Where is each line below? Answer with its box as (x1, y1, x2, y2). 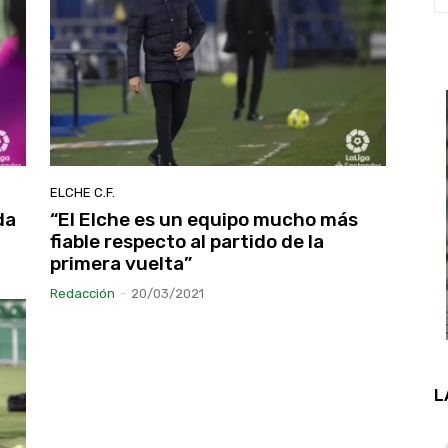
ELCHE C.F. (50, 184, 115, 200)
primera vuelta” (50, 251, 192, 275)
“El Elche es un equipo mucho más (50, 207, 358, 231)
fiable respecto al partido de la (50, 229, 324, 253)
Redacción (50, 285, 115, 301)
